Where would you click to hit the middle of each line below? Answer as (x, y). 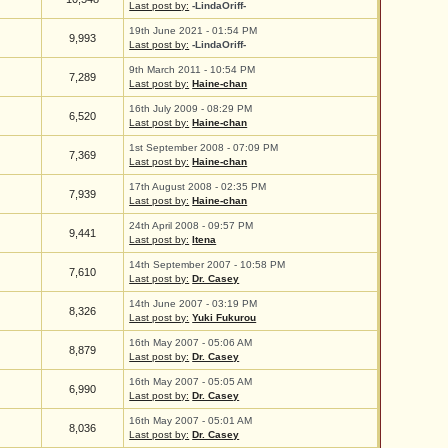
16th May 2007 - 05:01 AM (191, 420)
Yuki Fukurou (224, 317)
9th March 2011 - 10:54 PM (192, 69)
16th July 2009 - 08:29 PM (191, 108)
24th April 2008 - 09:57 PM (191, 225)
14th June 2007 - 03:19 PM (193, 303)
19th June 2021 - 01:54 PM (193, 30)
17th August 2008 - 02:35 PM (198, 186)
